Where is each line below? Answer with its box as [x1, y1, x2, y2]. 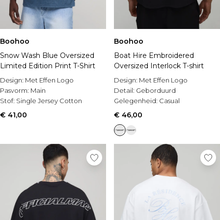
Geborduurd [136, 86, 176, 94]
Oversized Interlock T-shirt [114, 61, 204, 70]
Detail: [114, 86, 136, 94]
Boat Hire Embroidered [114, 51, 194, 60]
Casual [159, 97, 180, 105]
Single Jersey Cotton [16, 97, 82, 105]
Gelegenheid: [114, 97, 159, 105]
